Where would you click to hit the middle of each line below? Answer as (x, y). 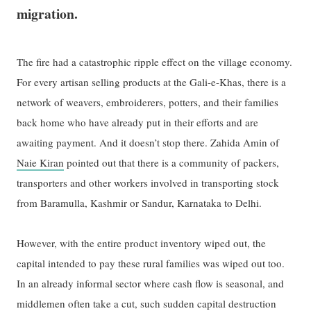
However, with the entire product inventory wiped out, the (142, 243)
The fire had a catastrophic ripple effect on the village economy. (155, 62)
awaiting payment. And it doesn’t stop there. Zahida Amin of (148, 143)
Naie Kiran (41, 163)
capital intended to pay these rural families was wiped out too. (151, 263)
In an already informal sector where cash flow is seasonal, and (151, 284)
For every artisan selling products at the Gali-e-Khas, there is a (152, 82)
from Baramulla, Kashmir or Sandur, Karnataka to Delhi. (140, 203)
